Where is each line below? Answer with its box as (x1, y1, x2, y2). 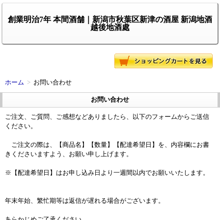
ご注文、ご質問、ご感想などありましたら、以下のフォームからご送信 (5, 113, 209, 120)
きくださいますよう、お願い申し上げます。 (5, 151, 133, 158)
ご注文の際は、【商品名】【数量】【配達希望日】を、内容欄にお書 (5, 141, 209, 148)
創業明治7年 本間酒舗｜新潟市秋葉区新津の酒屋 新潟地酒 (8, 15, 212, 24)
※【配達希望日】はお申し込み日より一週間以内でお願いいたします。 (5, 169, 209, 176)
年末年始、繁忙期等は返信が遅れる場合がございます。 (5, 197, 165, 204)
